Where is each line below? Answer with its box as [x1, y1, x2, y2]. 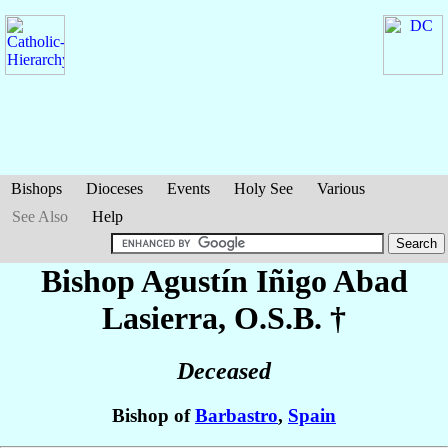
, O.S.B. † [218, 300, 346, 336]
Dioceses [86, 180, 143, 197]
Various [317, 180, 365, 197]
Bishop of [112, 405, 195, 427]
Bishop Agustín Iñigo [40, 263, 333, 299]
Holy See [234, 180, 293, 197]
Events [167, 180, 210, 197]
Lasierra [102, 300, 218, 336]
